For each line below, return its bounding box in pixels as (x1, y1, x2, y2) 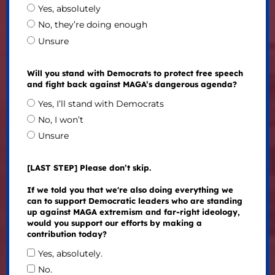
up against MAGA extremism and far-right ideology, (26, 207, 240, 217)
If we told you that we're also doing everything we (26, 185, 233, 195)
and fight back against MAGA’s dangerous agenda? (26, 79, 237, 89)
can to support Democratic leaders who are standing (26, 196, 242, 206)
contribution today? (26, 229, 107, 239)
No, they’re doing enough (37, 19, 147, 31)
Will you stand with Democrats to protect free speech (26, 68, 243, 78)
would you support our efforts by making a (26, 218, 202, 228)
